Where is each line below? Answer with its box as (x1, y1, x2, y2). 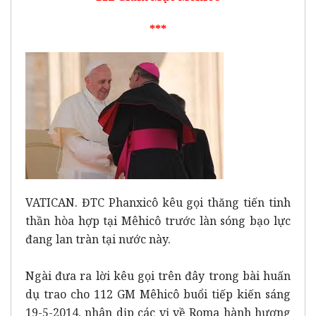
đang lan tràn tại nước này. (25, 231, 171, 247)
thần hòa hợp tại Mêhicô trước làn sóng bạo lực (25, 212, 291, 229)
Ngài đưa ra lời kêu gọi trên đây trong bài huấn (25, 267, 291, 284)
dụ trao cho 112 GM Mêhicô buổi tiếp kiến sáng (25, 286, 291, 302)
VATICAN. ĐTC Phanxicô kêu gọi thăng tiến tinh (25, 194, 291, 210)
